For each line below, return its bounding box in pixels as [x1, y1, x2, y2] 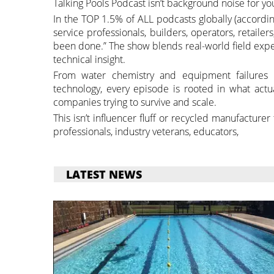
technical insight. [53, 53, 125, 67]
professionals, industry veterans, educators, [53, 125, 239, 139]
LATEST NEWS [66, 166, 142, 182]
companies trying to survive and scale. [53, 95, 217, 109]
